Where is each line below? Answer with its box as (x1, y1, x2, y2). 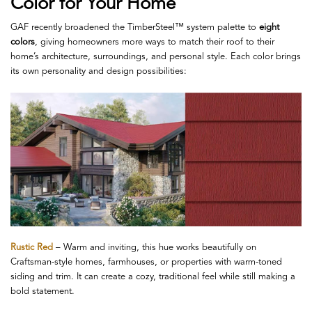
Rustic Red (10, 242, 53, 252)
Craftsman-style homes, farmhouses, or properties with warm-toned (10, 257, 282, 267)
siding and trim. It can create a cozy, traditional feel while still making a (10, 272, 295, 281)
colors (10, 37, 35, 47)
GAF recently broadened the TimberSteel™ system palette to (10, 22, 259, 32)
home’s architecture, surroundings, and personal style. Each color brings (10, 52, 301, 61)
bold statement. (10, 286, 75, 296)
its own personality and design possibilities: (10, 66, 187, 76)
